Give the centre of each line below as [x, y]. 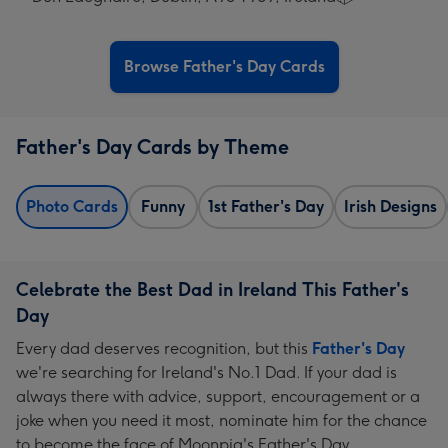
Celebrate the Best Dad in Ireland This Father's [212, 290]
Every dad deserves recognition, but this [164, 348]
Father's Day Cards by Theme [152, 147]
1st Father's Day [266, 206]
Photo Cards [72, 206]
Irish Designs [390, 206]
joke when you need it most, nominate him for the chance [221, 420]
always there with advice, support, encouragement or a [218, 396]
